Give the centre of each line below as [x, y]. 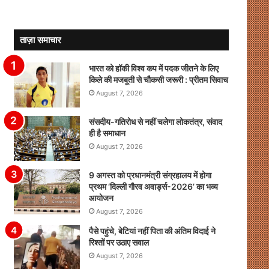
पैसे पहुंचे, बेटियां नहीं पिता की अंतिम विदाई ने [152, 231]
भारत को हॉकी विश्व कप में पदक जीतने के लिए [153, 68]
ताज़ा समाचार [40, 40]
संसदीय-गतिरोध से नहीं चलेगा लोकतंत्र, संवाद [155, 122]
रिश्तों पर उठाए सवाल [119, 243]
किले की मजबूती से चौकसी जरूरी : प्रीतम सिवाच [158, 80]
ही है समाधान [107, 133]
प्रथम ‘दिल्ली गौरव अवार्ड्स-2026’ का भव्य [153, 187]
